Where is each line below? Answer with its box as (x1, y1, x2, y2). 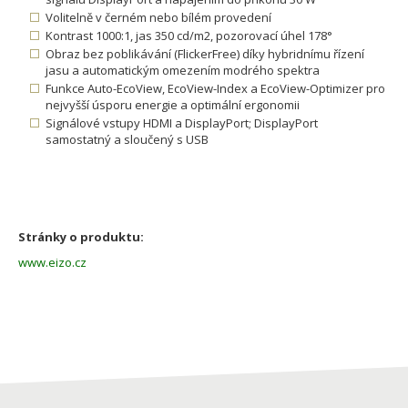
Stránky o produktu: (18, 229, 144, 246)
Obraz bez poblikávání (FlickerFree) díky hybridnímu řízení (46, 46, 364, 63)
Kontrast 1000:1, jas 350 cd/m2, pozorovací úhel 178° (46, 27, 332, 45)
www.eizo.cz (18, 254, 87, 271)
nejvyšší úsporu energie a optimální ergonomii (46, 97, 300, 114)
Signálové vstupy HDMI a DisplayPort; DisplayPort (46, 115, 318, 132)
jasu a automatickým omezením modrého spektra (46, 62, 320, 79)
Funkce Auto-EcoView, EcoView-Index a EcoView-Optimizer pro (46, 80, 385, 97)
